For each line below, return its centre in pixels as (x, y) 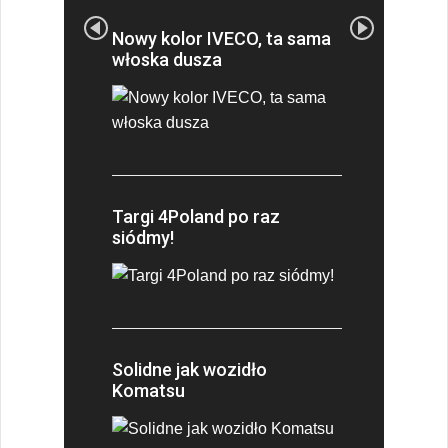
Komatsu (148, 390)
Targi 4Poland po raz (196, 216)
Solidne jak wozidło (189, 369)
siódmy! (143, 237)
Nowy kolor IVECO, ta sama (221, 38)
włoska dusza (167, 59)
